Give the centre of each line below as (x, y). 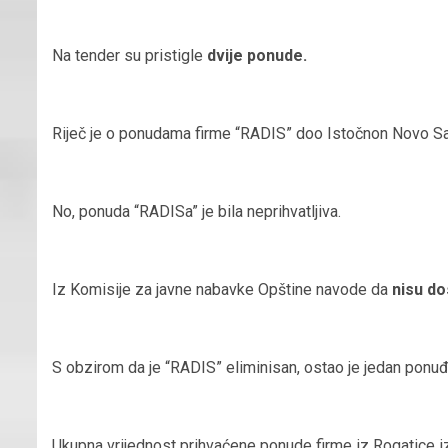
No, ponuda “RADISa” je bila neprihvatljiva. (196, 211)
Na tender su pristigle (129, 55)
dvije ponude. (257, 55)
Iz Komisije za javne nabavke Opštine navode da (222, 289)
